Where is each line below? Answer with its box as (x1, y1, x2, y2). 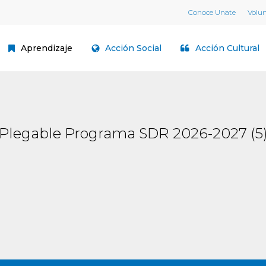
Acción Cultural (195, 43, 259, 53)
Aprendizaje (21, 43, 72, 53)
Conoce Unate (188, 8, 236, 17)
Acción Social (105, 43, 161, 53)
